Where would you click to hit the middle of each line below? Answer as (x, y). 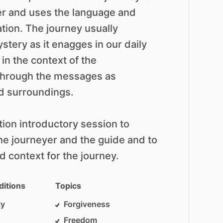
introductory (49, 124)
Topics (68, 186)
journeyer (34, 140)
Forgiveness (87, 204)
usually (101, 29)
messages (78, 76)
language (94, 13)
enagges (72, 45)
